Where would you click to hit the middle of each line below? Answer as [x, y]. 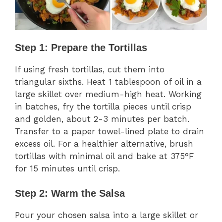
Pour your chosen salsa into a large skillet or [107, 215]
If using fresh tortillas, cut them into [90, 69]
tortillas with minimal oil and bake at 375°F [104, 156]
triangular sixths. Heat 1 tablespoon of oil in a [108, 82]
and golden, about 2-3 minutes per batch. [102, 119]
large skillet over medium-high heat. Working [108, 94]
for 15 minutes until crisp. [67, 168]
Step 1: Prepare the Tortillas [81, 47]
